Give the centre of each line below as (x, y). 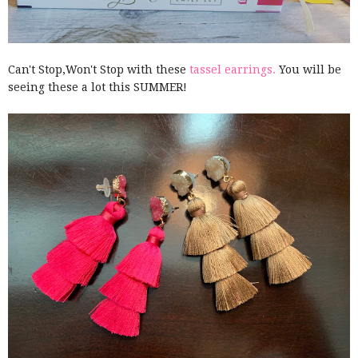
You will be (308, 70)
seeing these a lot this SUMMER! (99, 88)
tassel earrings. (233, 70)
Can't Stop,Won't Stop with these (99, 70)
